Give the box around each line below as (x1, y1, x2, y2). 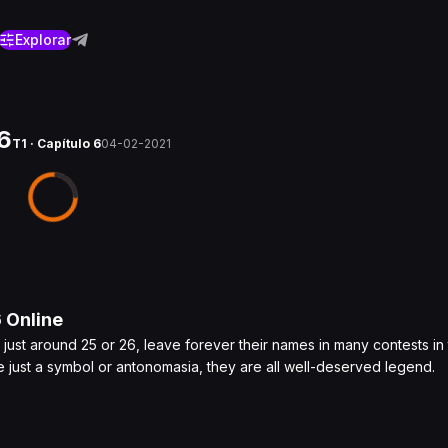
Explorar (15, 31, 71, 48)
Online (2, 309, 63, 330)
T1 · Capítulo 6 (12, 136, 101, 151)
